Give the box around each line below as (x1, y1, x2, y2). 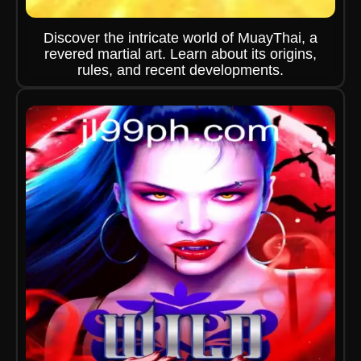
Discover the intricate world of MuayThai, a (44, 30, 317, 46)
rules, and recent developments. (77, 62, 284, 78)
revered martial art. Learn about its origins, (44, 46, 317, 62)
